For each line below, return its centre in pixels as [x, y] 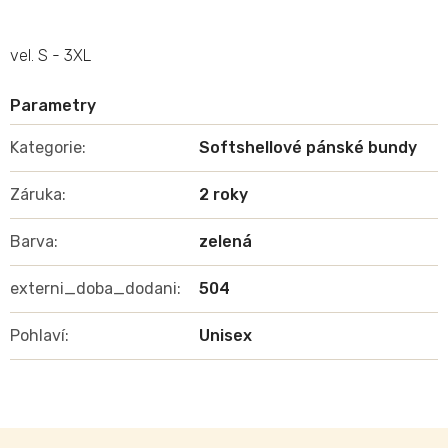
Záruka [36, 194]
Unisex [225, 335]
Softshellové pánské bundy [308, 147]
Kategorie [46, 147]
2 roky [223, 194]
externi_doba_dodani [93, 288]
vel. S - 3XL [50, 55]
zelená [225, 241]
